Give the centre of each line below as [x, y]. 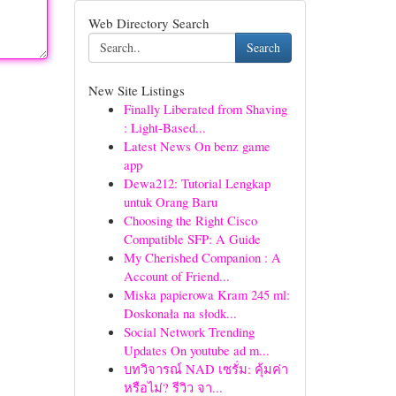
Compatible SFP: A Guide [192, 239]
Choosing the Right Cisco [190, 220]
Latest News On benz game [197, 146]
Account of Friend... [176, 276]
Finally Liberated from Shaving [205, 109]
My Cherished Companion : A [202, 257]
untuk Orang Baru [170, 202]
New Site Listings [136, 90]
